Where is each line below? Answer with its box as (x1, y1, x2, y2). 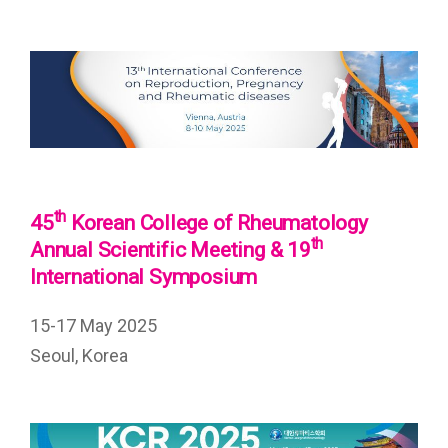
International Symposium (30, 265, 258, 290)
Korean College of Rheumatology (66, 211, 368, 236)
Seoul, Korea (30, 345, 128, 367)
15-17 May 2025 (30, 315, 157, 337)
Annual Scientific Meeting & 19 (30, 238, 311, 263)
